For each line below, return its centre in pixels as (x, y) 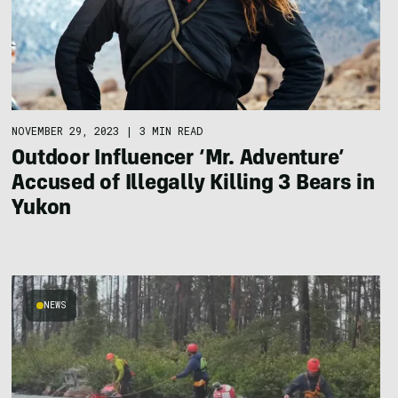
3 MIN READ (171, 131)
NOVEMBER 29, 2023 (66, 131)
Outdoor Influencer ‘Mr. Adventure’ (179, 160)
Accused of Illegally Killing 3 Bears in (193, 185)
